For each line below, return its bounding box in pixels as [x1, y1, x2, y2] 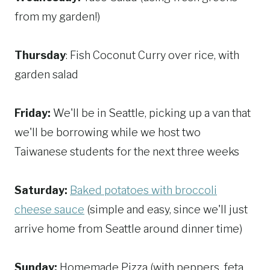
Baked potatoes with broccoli [70, 184, 217, 197]
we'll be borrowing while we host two [14, 126, 201, 139]
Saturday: [14, 184, 67, 197]
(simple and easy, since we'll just [84, 203, 248, 216]
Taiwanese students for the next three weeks [14, 145, 239, 159]
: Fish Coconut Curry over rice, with [66, 49, 239, 62]
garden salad [14, 68, 78, 81]
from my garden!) [14, 10, 100, 24]
